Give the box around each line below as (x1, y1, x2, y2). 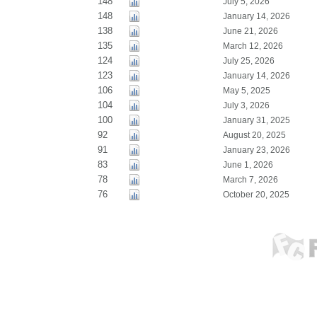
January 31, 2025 (222, 115, 290, 125)
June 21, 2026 (222, 26, 278, 36)
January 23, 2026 (222, 145, 290, 155)
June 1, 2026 (222, 160, 273, 170)
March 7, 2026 (222, 175, 278, 185)
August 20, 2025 (222, 130, 286, 140)
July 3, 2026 (222, 100, 270, 110)
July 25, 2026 (222, 56, 275, 66)
